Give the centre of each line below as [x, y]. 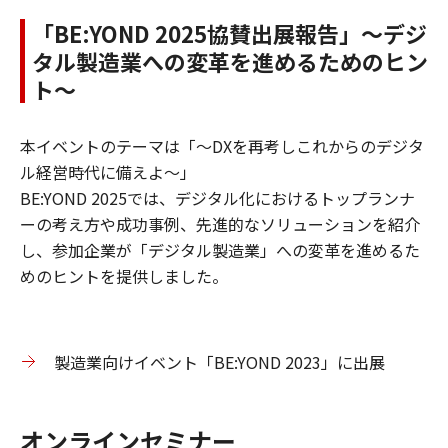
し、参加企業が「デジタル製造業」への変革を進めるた [220, 249]
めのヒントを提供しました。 [124, 275]
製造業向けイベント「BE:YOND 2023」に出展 [219, 361]
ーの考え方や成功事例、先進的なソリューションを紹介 [220, 223]
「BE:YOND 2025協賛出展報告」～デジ [229, 32]
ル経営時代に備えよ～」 [108, 171]
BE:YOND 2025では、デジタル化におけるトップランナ [217, 197]
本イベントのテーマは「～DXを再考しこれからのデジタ [222, 145]
